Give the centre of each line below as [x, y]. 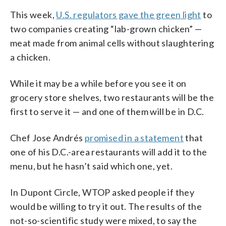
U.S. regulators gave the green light [129, 14]
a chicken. [31, 57]
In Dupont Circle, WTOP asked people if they [102, 192]
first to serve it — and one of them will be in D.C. [107, 111]
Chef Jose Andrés [47, 137]
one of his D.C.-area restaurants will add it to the [109, 152]
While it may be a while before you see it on [98, 83]
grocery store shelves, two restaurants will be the [112, 97]
